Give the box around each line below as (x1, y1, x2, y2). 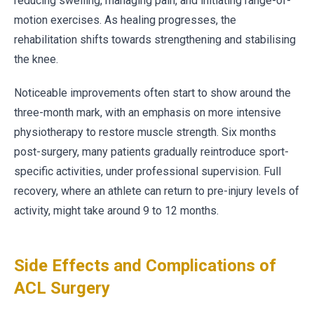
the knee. (14, 53, 58, 66)
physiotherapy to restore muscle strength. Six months (14, 125, 276, 139)
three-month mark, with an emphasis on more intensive (14, 106, 281, 119)
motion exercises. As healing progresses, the (14, 13, 236, 27)
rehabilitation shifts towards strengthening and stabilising (14, 33, 296, 46)
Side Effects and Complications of (14, 256, 276, 275)
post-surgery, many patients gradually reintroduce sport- (14, 145, 289, 158)
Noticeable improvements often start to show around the (14, 86, 291, 100)
